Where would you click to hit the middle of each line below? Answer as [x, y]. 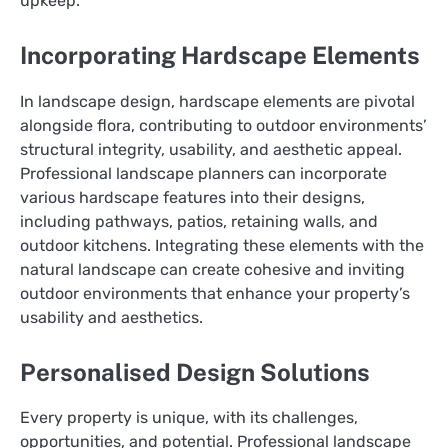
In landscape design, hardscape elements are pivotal [217, 101]
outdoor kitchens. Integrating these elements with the [222, 245]
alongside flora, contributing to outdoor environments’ [223, 125]
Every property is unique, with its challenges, [189, 417]
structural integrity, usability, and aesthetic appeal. [211, 149]
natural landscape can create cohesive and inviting [212, 269]
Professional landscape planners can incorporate [203, 173]
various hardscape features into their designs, [192, 197]
